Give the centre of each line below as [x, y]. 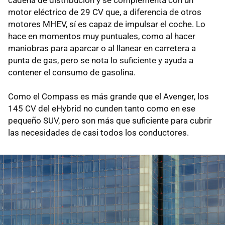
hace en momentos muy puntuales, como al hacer [102, 36]
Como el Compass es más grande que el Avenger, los [108, 96]
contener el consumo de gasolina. [72, 72]
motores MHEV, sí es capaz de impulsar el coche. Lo [107, 24]
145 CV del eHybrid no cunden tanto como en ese [102, 108]
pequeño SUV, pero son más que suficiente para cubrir [110, 120]
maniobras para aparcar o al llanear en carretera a [102, 48]
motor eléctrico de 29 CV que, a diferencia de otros [105, 12]
